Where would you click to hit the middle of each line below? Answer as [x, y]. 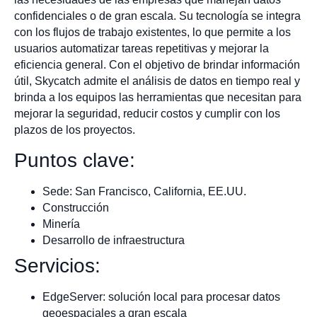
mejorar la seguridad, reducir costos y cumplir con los [147, 114]
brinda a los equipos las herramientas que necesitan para [158, 98]
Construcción [76, 207]
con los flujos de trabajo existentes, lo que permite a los [152, 33]
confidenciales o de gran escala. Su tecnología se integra [157, 16]
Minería [61, 224]
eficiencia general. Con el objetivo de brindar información [157, 65]
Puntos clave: [75, 160]
